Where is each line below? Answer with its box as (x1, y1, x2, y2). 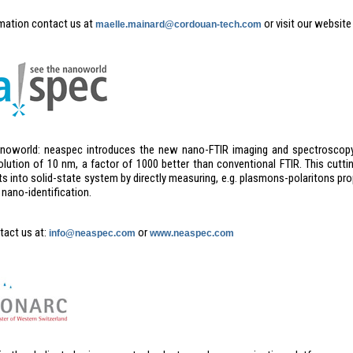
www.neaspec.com (149, 228, 234, 239)
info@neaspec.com (48, 228, 136, 239)
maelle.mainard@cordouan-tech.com (95, 19, 262, 30)
